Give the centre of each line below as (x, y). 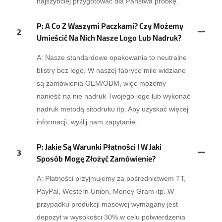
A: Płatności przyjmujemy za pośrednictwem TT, (111, 179)
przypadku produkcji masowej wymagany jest (107, 204)
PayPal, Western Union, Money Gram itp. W (105, 192)
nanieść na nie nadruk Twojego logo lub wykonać (113, 96)
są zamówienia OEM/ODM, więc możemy (101, 83)
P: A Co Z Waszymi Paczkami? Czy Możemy (110, 26)
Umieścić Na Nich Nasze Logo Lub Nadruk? (109, 38)
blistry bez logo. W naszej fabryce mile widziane (111, 71)
